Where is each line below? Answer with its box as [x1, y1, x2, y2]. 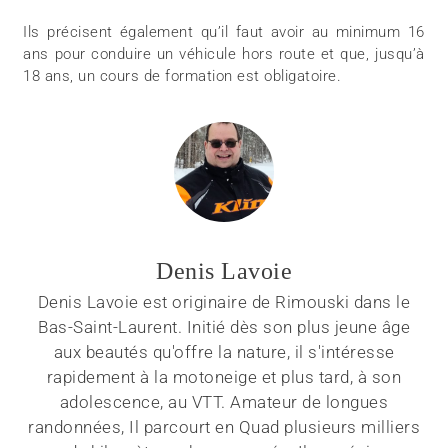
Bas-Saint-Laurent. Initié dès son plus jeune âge [38, 317, 410, 338]
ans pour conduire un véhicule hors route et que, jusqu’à [23, 45, 425, 64]
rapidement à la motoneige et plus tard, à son [46, 367, 402, 388]
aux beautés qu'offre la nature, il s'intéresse [53, 342, 395, 363]
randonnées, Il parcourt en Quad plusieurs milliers [28, 417, 420, 438]
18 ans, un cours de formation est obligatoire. [23, 67, 342, 86]
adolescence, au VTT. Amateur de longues [59, 392, 389, 413]
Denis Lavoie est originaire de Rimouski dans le [37, 292, 411, 313]
